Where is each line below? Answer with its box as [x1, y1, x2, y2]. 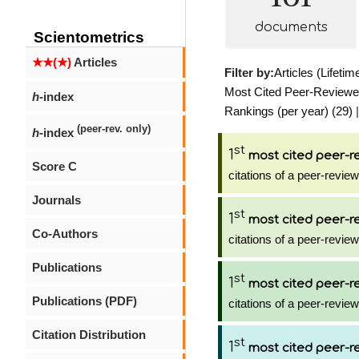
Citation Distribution [32, 328, 146, 341]
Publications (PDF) [32, 294, 137, 308]
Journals [32, 193, 81, 207]
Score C [32, 159, 77, 173]
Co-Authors [32, 227, 98, 240]
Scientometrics [34, 29, 144, 46]
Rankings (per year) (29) [224, 104, 353, 118]
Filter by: [224, 66, 274, 79]
